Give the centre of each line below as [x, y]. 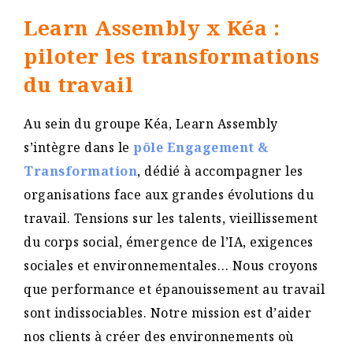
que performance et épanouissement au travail [174, 289]
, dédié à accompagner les [220, 171]
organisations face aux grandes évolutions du [169, 195]
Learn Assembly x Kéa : [152, 28]
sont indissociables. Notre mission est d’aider [167, 313]
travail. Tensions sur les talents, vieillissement [171, 218]
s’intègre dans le [78, 147]
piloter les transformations [172, 56]
